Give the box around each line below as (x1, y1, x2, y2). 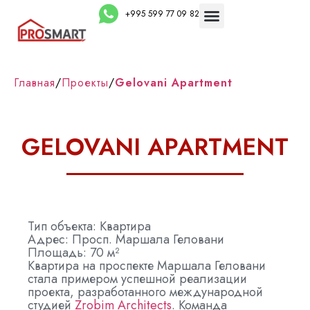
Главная (14, 75, 55, 91)
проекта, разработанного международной (28, 283, 263, 301)
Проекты (62, 75, 109, 91)
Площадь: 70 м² (28, 244, 119, 262)
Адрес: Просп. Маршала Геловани (28, 230, 224, 248)
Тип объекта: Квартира (28, 217, 151, 235)
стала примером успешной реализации (28, 270, 247, 288)
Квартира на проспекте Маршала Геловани (28, 257, 266, 275)
